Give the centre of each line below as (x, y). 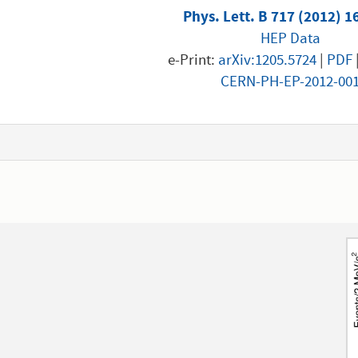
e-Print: (193, 61)
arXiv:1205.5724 (268, 61)
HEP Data (290, 40)
